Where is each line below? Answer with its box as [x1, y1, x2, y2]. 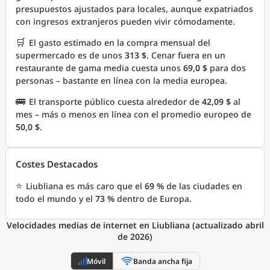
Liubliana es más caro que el [26, 180, 145, 192]
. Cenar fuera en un [146, 49, 225, 61]
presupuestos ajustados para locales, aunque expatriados [16, 3, 253, 14]
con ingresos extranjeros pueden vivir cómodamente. [16, 16, 235, 27]
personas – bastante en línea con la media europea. [16, 75, 227, 86]
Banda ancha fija [133, 256, 192, 266]
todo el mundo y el [16, 193, 95, 204]
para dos [207, 62, 246, 74]
